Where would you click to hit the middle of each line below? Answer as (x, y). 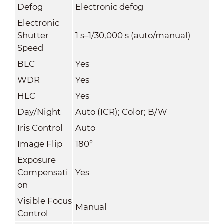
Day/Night (39, 112)
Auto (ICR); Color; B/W (121, 112)
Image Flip (40, 144)
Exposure (36, 160)
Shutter (33, 35)
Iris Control (40, 128)
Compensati (43, 172)
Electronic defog (109, 7)
